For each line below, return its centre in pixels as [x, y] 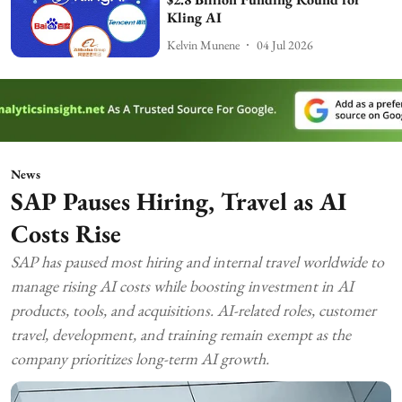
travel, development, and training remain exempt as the [181, 334]
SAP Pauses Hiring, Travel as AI [179, 201]
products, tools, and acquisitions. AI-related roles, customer [193, 310]
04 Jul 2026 [285, 44]
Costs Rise [66, 233]
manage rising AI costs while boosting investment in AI [182, 285]
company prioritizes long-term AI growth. [140, 358]
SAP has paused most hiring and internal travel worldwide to [197, 261]
